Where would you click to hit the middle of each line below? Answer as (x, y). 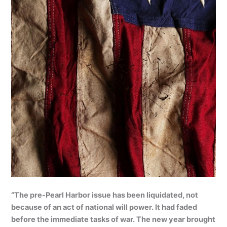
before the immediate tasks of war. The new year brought (113, 219)
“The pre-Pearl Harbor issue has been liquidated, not (105, 195)
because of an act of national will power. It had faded (104, 207)
